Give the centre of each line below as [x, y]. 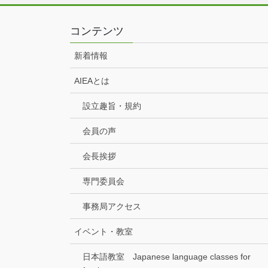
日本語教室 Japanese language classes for [167, 257]
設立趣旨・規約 [112, 106]
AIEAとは [92, 81]
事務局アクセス [112, 207]
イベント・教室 [103, 232]
